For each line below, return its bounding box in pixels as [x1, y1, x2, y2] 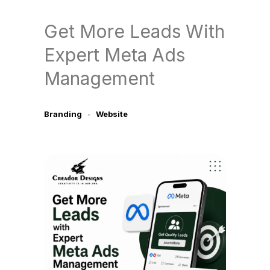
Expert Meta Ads [43, 44, 185, 66]
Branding [43, 108, 82, 119]
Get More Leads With [43, 20, 225, 42]
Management [43, 67, 155, 89]
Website [95, 108, 128, 119]
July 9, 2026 [43, 122, 90, 133]
